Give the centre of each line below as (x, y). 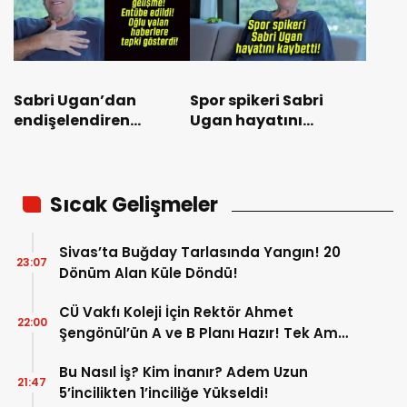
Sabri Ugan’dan (75, 101)
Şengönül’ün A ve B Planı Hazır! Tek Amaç (208, 333)
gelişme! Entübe (76, 141)
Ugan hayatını (246, 121)
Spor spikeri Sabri (257, 101)
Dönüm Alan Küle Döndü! (149, 273)
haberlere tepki (73, 181)
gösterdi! (50, 201)
